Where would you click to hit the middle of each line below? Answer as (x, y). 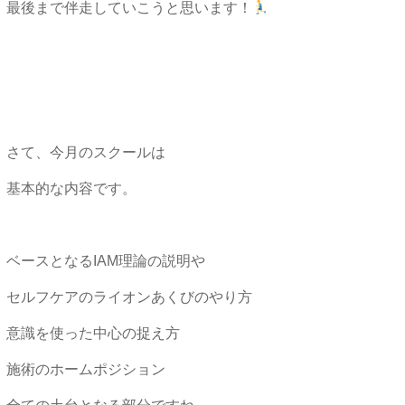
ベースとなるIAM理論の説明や (105, 261)
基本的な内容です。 (71, 189)
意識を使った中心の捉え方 (93, 334)
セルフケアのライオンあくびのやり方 (129, 297)
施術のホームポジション (85, 370)
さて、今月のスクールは (85, 153)
